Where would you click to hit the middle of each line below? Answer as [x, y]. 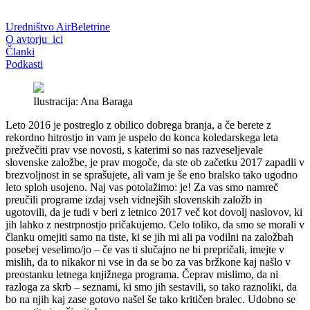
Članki [20, 52]
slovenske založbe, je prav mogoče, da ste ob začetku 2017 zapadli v [155, 163]
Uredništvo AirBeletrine [58, 27]
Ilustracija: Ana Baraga [83, 102]
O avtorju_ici [34, 39]
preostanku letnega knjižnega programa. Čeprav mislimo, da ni [142, 275]
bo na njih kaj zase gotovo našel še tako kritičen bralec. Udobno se [151, 300]
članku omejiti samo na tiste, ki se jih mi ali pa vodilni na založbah [149, 237]
